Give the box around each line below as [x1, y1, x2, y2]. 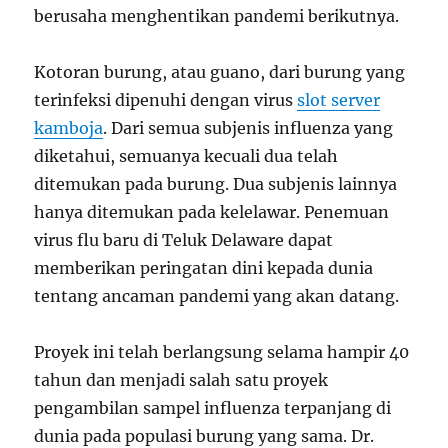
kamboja [34, 117, 104, 138]
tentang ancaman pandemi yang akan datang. [34, 285, 400, 306]
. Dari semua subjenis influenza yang [103, 117, 394, 138]
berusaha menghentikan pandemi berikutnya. [34, 5, 400, 26]
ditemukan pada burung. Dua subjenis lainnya [34, 173, 398, 194]
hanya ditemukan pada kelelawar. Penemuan [34, 201, 390, 222]
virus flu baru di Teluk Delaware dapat [34, 229, 334, 250]
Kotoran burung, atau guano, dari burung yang [34, 61, 406, 82]
